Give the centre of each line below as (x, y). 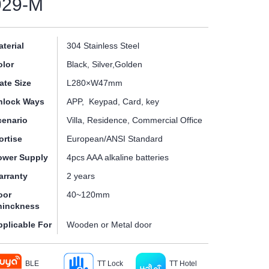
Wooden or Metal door (109, 225)
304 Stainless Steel (103, 46)
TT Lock (110, 264)
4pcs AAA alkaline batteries (117, 157)
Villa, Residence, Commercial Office (134, 120)
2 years (80, 176)
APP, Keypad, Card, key (113, 101)
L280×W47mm (94, 83)
